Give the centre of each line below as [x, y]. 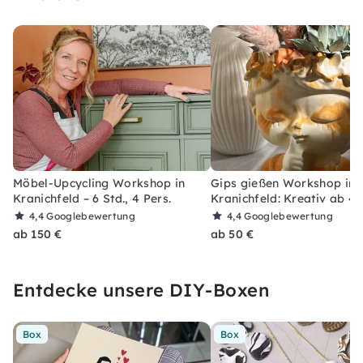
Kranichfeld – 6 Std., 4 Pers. [92, 198]
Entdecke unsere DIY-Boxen [141, 290]
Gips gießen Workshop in [283, 183]
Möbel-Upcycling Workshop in [99, 183]
